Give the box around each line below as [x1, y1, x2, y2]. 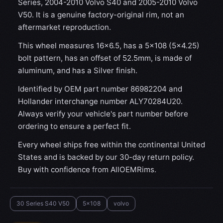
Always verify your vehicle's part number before [18, 109, 188, 119]
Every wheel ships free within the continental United [18, 140, 205, 150]
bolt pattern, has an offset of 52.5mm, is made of [18, 53, 192, 63]
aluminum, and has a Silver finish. [18, 66, 137, 76]
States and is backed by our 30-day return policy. [18, 152, 194, 162]
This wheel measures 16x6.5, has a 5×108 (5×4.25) [18, 41, 200, 51]
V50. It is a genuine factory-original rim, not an [18, 10, 184, 20]
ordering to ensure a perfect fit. [18, 121, 131, 131]
